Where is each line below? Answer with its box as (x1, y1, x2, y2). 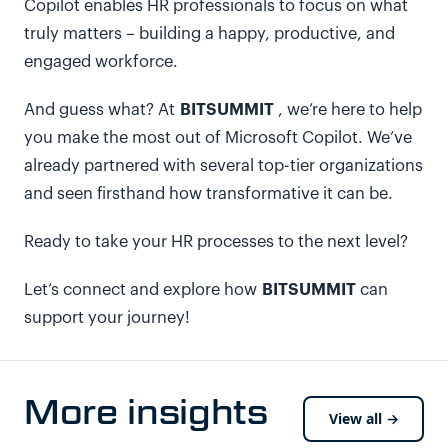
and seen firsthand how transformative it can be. (24, 186, 393, 202)
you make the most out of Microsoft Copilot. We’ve (24, 130, 412, 146)
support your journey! (24, 310, 195, 326)
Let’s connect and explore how (24, 282, 262, 298)
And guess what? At (24, 102, 180, 118)
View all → (328, 409, 399, 428)
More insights (24, 391, 268, 432)
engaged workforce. (24, 54, 183, 70)
